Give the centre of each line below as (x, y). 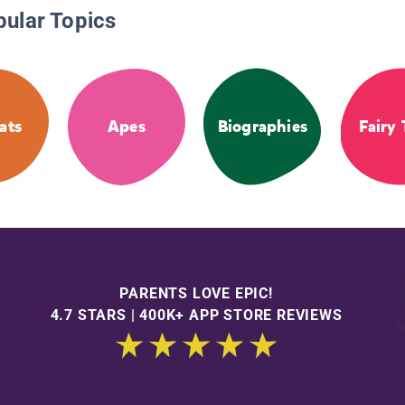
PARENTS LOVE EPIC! (196, 293)
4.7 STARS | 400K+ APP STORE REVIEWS (196, 315)
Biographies (262, 127)
